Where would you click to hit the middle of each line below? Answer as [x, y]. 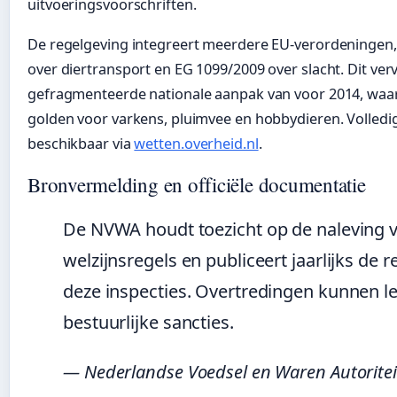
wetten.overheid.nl [196, 144]
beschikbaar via [81, 144]
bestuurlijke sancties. [148, 323]
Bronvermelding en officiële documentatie [197, 185]
